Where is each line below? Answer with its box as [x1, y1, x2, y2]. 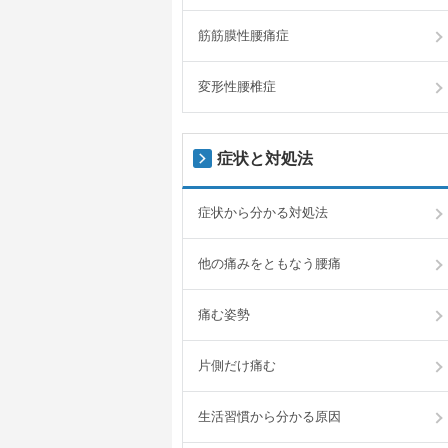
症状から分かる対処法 [198, 205, 328, 221]
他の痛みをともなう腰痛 [198, 256, 341, 272]
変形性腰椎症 [198, 79, 276, 95]
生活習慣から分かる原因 [198, 409, 341, 425]
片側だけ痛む [198, 358, 276, 374]
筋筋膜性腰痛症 [198, 28, 289, 44]
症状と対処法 [217, 150, 313, 168]
